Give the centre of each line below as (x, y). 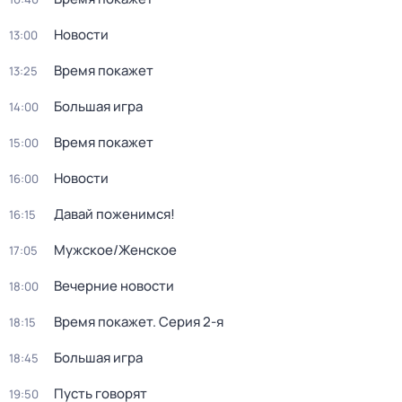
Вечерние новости (114, 286)
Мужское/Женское (115, 250)
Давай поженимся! (114, 214)
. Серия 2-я (188, 322)
